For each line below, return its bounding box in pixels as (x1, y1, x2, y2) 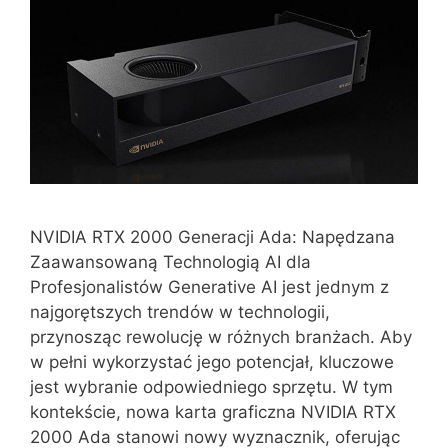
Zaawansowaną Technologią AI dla (30, 251, 311, 272)
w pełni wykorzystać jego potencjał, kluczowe (30, 351, 394, 372)
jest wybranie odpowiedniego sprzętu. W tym (30, 376, 393, 397)
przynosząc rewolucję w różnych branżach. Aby (30, 326, 412, 347)
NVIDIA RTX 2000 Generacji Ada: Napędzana (30, 226, 395, 247)
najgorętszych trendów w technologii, (30, 301, 330, 322)
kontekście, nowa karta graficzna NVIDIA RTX (30, 401, 396, 422)
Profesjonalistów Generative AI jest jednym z (30, 276, 389, 297)
